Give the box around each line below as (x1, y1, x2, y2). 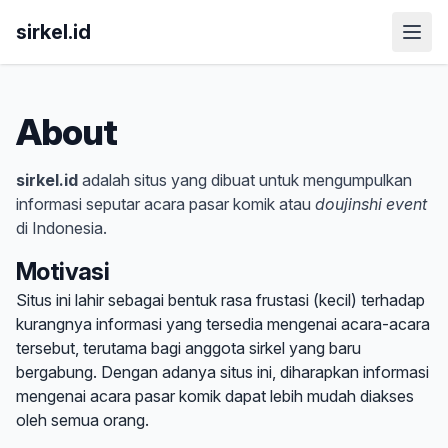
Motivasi (16, 257, 110, 286)
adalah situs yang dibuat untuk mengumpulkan (78, 170, 412, 190)
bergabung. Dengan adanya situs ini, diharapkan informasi (16, 362, 429, 382)
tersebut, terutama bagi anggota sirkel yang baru (16, 338, 361, 358)
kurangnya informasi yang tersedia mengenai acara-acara (16, 314, 430, 334)
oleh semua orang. (16, 410, 149, 430)
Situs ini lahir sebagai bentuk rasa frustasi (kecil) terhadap (16, 290, 425, 310)
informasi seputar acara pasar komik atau (16, 194, 315, 214)
